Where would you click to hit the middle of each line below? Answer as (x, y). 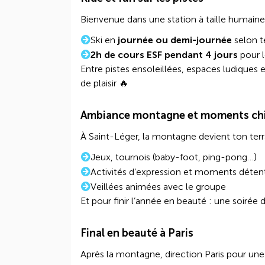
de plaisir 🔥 (104, 83)
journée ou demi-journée (175, 40)
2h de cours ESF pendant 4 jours (165, 55)
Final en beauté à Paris (137, 233)
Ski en (104, 40)
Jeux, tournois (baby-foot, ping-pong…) (174, 157)
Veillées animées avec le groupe (158, 187)
